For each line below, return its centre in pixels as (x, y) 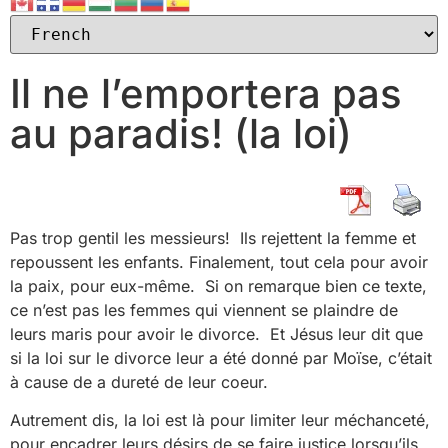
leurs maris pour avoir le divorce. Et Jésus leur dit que (216, 334)
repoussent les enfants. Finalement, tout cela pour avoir (219, 262)
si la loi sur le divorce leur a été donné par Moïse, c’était (221, 358)
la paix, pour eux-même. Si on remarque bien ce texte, (218, 286)
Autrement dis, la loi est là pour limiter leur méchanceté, (220, 420)
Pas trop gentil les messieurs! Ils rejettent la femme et (213, 238)
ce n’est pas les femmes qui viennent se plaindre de (204, 310)
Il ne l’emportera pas (206, 93)
